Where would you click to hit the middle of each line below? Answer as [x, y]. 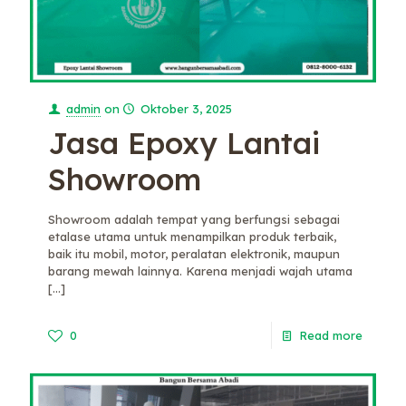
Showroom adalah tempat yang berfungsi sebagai [194, 219]
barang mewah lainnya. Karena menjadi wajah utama [200, 271]
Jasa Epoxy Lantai [184, 142]
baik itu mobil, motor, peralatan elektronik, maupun [194, 253]
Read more [331, 335]
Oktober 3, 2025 [187, 108]
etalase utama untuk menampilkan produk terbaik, [192, 236]
